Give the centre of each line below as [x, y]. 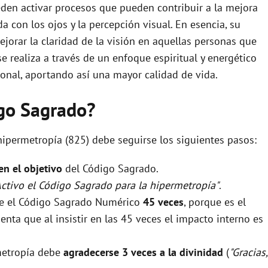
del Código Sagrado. [110, 168]
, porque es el [215, 202]
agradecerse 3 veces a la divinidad [143, 252]
